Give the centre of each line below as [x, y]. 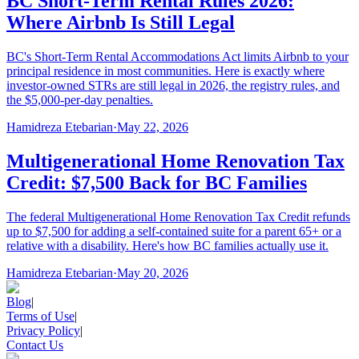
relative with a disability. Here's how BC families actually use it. [167, 245]
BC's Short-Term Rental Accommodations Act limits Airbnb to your [177, 57]
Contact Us [35, 345]
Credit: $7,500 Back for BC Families [157, 183]
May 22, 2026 [153, 127]
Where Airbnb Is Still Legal [121, 23]
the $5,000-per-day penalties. [80, 100]
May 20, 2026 [153, 272]
